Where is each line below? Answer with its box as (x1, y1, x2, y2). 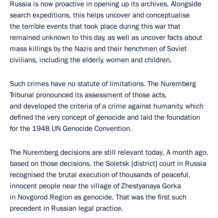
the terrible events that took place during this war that (10, 21, 181, 31)
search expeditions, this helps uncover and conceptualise (10, 10, 190, 20)
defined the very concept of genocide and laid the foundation (10, 112, 200, 122)
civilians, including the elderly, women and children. (10, 54, 172, 65)
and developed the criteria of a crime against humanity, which (10, 101, 203, 111)
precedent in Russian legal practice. (10, 203, 123, 213)
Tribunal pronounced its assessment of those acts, (10, 90, 167, 100)
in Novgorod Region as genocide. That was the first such (10, 192, 186, 202)
